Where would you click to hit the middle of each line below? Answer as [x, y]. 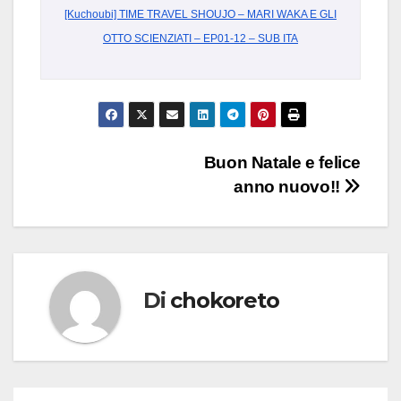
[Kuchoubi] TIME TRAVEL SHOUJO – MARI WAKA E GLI [200, 15]
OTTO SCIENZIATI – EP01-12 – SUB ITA [200, 39]
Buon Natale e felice [282, 163]
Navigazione [124, 169]
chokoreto [225, 300]
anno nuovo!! [289, 187]
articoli [85, 206]
